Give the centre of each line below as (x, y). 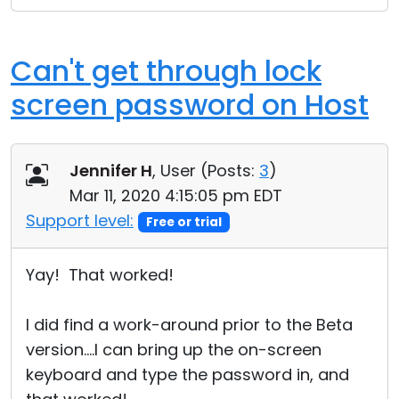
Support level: (80, 220)
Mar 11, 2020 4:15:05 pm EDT (176, 195)
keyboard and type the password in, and (187, 375)
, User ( (180, 171)
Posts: (231, 171)
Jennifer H (111, 171)
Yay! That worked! (100, 275)
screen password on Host (190, 105)
